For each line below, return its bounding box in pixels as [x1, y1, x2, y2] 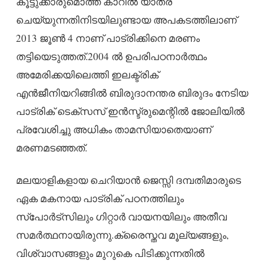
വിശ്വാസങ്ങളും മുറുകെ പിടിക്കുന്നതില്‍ [15, 246, 204, 260]
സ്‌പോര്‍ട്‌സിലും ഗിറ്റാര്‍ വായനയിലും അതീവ [15, 209, 227, 223]
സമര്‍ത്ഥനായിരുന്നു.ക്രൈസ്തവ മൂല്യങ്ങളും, [15, 227, 229, 242]
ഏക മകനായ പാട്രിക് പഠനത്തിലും [15, 191, 184, 205]
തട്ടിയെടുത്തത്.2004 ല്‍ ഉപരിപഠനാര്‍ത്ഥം [15, 49, 207, 63]
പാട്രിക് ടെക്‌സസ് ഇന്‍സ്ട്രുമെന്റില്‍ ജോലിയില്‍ [15, 104, 245, 118]
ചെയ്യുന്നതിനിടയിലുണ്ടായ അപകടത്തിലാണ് [15, 12, 237, 27]
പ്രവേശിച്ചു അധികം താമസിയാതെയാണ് [15, 122, 212, 136]
